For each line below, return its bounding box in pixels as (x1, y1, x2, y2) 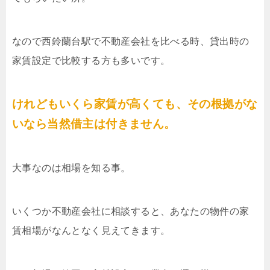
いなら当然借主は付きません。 (12, 117, 176, 130)
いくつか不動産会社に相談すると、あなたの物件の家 (12, 206, 250, 216)
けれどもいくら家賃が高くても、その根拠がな (12, 97, 258, 110)
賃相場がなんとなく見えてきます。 (12, 225, 171, 236)
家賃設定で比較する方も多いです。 (12, 55, 171, 66)
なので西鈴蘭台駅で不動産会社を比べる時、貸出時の (12, 36, 250, 46)
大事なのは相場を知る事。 (12, 162, 131, 173)
